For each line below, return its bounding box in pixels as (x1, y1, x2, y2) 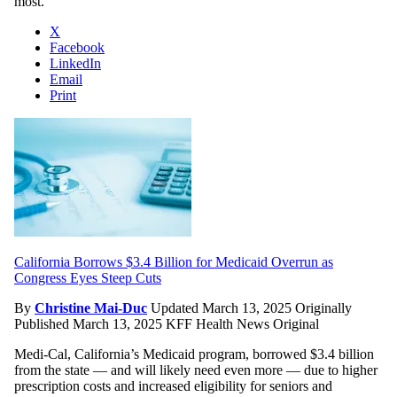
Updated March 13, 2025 (151, 300, 295, 315)
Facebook (50, 39, 105, 55)
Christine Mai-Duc (35, 300, 147, 315)
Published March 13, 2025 (14, 315, 166, 331)
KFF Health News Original (166, 315, 319, 331)
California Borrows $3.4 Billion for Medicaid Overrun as (14, 253, 333, 269)
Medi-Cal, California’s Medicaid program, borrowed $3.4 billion (14, 346, 374, 362)
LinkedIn (50, 55, 101, 71)
